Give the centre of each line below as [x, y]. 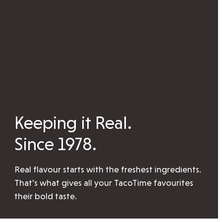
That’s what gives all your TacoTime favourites [104, 183]
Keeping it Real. [73, 123]
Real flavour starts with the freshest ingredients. [108, 169]
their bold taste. [46, 196]
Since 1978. [56, 144]
